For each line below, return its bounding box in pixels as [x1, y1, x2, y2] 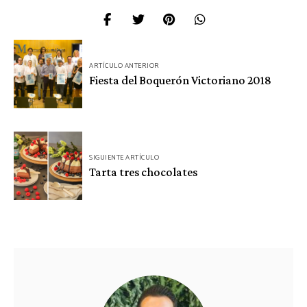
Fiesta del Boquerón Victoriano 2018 [89, 73, 271, 87]
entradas [13, 84, 77, 103]
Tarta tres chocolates [89, 164, 197, 179]
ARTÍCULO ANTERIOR [89, 60, 160, 71]
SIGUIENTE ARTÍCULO [89, 151, 159, 163]
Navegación [13, 40, 98, 59]
